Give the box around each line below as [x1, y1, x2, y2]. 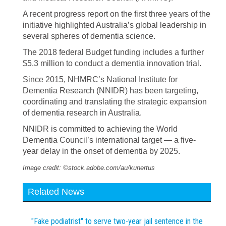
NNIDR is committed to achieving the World [23, 125, 178, 133]
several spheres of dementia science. [23, 32, 155, 40]
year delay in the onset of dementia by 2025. [23, 147, 180, 155]
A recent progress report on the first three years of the [23, 10, 210, 18]
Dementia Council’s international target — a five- [23, 136, 196, 144]
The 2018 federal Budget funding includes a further [23, 48, 204, 56]
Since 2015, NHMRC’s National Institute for [23, 75, 178, 84]
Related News [28, 187, 84, 197]
